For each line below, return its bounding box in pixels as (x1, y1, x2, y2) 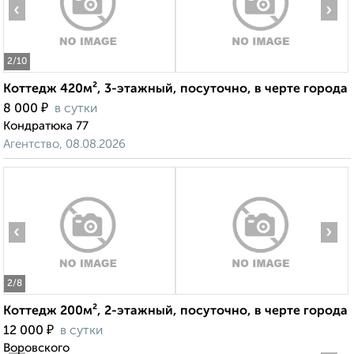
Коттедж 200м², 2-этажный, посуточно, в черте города (3, 305, 348, 318)
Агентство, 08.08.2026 (3, 138, 126, 151)
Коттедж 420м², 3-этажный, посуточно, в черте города (3, 83, 348, 96)
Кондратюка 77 (3, 120, 88, 133)
